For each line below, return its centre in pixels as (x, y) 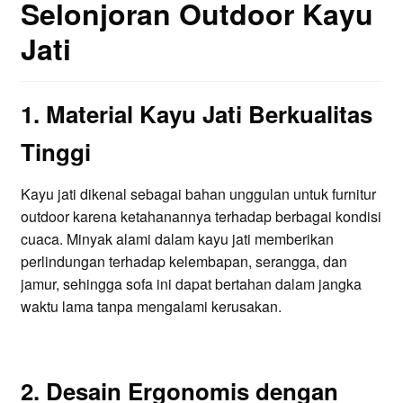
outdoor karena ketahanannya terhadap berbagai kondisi (201, 217)
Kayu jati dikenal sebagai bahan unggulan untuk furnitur (198, 194)
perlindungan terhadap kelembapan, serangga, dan (184, 262)
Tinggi (55, 152)
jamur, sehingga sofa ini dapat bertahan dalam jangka (191, 284)
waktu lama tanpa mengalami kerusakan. (151, 307)
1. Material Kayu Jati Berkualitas (196, 114)
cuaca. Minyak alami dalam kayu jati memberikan (177, 239)
